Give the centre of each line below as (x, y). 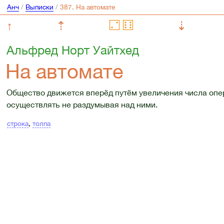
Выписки (39, 7)
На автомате (64, 71)
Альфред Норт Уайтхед (72, 50)
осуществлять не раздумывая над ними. (82, 105)
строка (17, 123)
